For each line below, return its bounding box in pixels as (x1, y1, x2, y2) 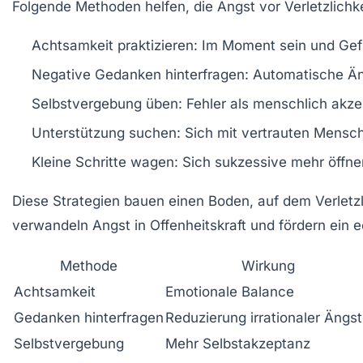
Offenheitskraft (150, 216, 246, 233)
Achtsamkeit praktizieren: (32, 36, 198, 53)
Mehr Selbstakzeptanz (165, 335, 310, 352)
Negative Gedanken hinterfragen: (32, 66, 249, 83)
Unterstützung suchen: (32, 124, 181, 141)
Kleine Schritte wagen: (32, 153, 178, 170)
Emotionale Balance (165, 283, 294, 300)
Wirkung (241, 257, 295, 274)
